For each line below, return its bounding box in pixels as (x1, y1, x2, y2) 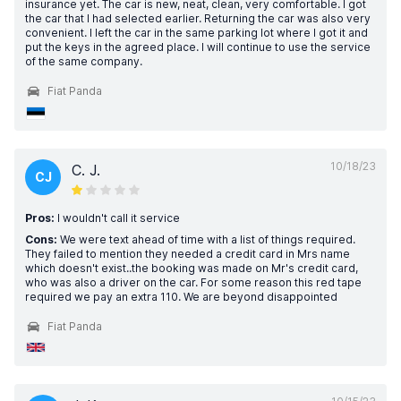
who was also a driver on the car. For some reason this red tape (25, 276, 362, 289)
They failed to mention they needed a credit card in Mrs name (25, 247, 350, 260)
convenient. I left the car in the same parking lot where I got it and (25, 26, 368, 39)
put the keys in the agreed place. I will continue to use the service (25, 40, 371, 54)
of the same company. (25, 55, 142, 68)
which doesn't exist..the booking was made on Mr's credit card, (25, 261, 358, 275)
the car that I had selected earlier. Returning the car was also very (25, 12, 371, 25)
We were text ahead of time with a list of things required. (57, 233, 355, 246)
